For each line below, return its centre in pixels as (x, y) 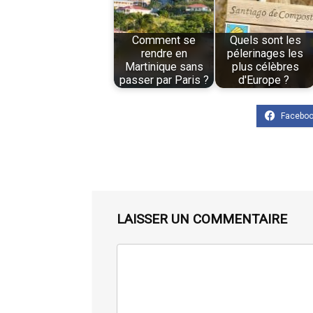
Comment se (164, 41)
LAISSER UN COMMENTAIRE (202, 219)
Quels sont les (265, 41)
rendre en (164, 54)
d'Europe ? (265, 80)
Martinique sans (164, 67)
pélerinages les (265, 54)
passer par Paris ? (164, 80)
